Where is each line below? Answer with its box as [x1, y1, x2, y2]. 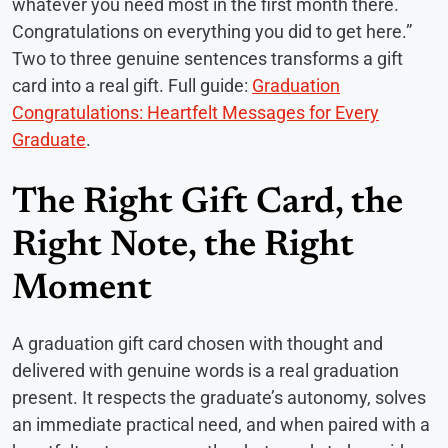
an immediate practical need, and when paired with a [12, 414, 430, 436]
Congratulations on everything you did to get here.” [12, 21, 412, 43]
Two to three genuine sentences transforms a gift [12, 48, 403, 70]
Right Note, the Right [12, 229, 354, 266]
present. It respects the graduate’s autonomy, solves [12, 387, 426, 409]
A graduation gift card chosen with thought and [12, 333, 383, 355]
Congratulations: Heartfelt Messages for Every [12, 102, 379, 124]
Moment [12, 272, 152, 309]
